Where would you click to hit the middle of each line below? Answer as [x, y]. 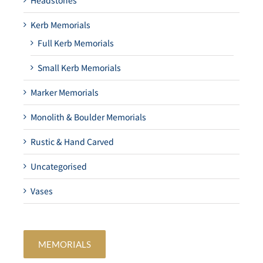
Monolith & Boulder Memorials [88, 117]
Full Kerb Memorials [76, 43]
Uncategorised [59, 166]
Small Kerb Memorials [79, 68]
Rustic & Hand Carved [72, 142]
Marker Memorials [65, 92]
